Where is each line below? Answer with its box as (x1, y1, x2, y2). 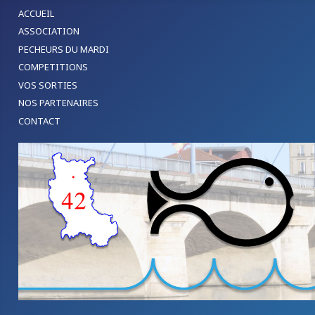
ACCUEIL (18, 6, 54, 20)
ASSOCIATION (18, 25, 79, 38)
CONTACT (18, 114, 60, 127)
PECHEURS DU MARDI (18, 42, 109, 56)
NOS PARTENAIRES (18, 96, 98, 110)
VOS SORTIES (18, 78, 77, 91)
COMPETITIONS (18, 60, 88, 74)
